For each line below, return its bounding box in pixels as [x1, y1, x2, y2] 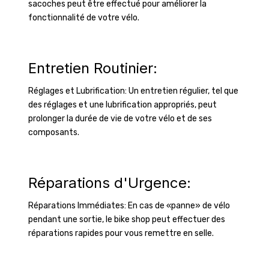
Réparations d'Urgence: [28, 174, 191, 192]
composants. [28, 127, 79, 138]
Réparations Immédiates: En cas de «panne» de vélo [28, 201, 230, 211]
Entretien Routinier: [28, 59, 157, 77]
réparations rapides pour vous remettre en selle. [28, 228, 216, 238]
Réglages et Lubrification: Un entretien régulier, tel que [28, 86, 238, 96]
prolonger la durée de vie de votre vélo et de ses [28, 113, 212, 124]
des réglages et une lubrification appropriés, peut [28, 100, 217, 110]
